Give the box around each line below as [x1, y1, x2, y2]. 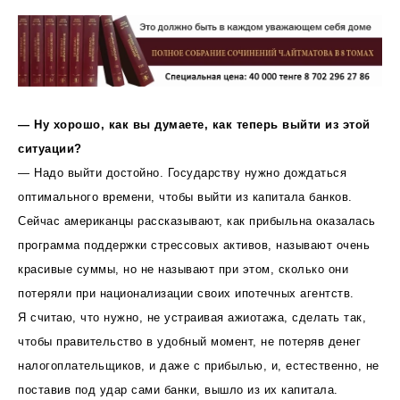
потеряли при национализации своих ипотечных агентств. [18, 286, 354, 300]
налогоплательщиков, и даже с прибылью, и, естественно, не [18, 358, 379, 372]
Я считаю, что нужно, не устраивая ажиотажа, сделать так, [18, 310, 366, 324]
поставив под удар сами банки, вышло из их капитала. [18, 382, 338, 396]
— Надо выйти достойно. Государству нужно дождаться [18, 165, 346, 179]
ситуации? [18, 141, 82, 155]
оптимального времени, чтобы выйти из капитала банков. [18, 189, 353, 204]
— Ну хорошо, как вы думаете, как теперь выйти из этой [18, 117, 371, 131]
